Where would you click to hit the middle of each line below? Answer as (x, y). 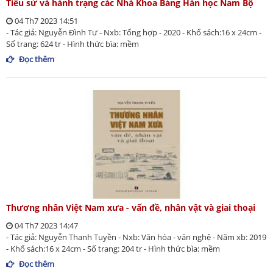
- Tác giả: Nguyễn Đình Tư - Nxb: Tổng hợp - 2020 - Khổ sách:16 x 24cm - (134, 32)
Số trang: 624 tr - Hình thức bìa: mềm (73, 44)
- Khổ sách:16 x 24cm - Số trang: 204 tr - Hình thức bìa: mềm (113, 249)
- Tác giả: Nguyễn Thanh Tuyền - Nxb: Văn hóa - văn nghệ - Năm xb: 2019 (136, 237)
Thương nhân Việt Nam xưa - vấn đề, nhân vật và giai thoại (131, 208)
